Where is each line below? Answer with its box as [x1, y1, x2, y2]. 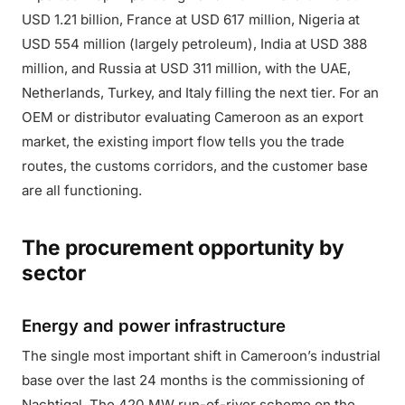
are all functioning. [22, 182, 142, 199]
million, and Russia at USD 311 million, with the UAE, [22, 60, 351, 77]
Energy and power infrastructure [22, 316, 286, 335]
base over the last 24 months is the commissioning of [22, 372, 365, 389]
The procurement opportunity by [22, 235, 344, 259]
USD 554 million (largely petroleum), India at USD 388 [22, 35, 367, 52]
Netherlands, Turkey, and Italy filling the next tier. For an [22, 84, 379, 101]
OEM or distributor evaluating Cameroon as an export [22, 108, 363, 126]
